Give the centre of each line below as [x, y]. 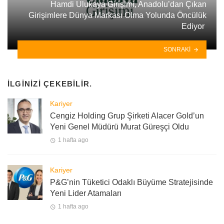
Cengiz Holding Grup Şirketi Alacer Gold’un [127, 115]
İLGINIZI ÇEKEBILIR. [50, 84]
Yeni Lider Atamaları [86, 193]
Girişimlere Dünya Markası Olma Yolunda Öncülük [117, 15]
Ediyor [194, 26]
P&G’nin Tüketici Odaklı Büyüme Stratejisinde [131, 182]
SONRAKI [177, 49]
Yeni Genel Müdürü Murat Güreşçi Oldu [119, 126]
